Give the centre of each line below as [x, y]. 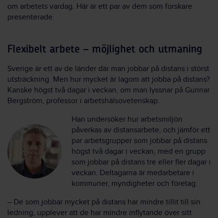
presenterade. [31, 18]
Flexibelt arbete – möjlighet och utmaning [105, 49]
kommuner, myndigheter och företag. [135, 184]
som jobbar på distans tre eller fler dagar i [141, 163]
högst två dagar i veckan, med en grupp [138, 152]
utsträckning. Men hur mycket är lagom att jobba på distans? [109, 80]
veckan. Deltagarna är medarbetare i [133, 173]
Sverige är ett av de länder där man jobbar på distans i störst [108, 69]
